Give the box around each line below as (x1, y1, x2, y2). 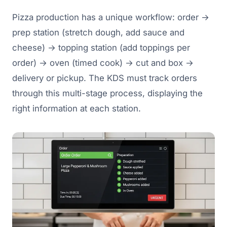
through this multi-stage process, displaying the (12, 88, 203, 99)
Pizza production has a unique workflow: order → (12, 12, 209, 23)
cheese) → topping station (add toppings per (12, 43, 190, 53)
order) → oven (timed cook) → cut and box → (12, 58, 194, 68)
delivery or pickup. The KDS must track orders (12, 73, 197, 84)
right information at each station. (12, 103, 141, 114)
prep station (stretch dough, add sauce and (12, 27, 184, 38)
